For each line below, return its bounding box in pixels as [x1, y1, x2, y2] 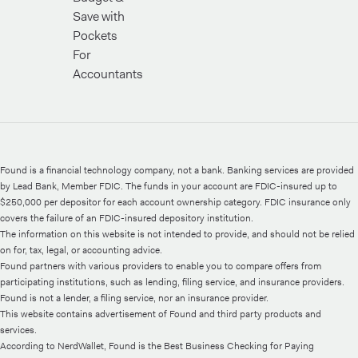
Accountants [73, 66, 143, 82]
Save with [73, 8, 125, 25]
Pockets [73, 27, 117, 44]
